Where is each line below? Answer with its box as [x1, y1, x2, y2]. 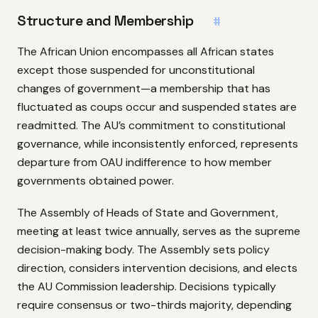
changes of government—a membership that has [17, 81, 270, 97]
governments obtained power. [17, 173, 174, 189]
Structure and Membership [17, 11, 194, 30]
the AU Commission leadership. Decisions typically [17, 278, 276, 294]
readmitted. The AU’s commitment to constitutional [17, 118, 285, 133]
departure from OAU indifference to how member [17, 155, 272, 170]
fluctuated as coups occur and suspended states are [17, 99, 297, 115]
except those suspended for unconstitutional [17, 62, 255, 78]
